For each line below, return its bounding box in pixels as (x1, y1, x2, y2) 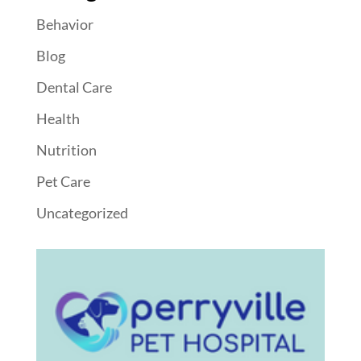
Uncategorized (35, 204, 128, 222)
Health (35, 110, 80, 128)
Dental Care (35, 78, 112, 97)
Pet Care (35, 172, 90, 191)
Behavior (35, 15, 93, 34)
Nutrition (35, 141, 97, 160)
